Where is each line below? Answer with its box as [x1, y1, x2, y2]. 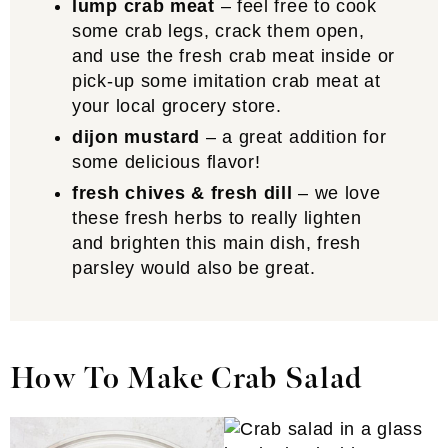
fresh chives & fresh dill [72, 183, 293, 203]
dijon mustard [72, 127, 201, 147]
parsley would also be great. [72, 258, 316, 278]
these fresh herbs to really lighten [72, 208, 362, 228]
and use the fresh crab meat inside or [72, 46, 395, 66]
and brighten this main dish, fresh [72, 233, 361, 253]
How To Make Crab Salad [10, 361, 364, 397]
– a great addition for [200, 127, 387, 147]
